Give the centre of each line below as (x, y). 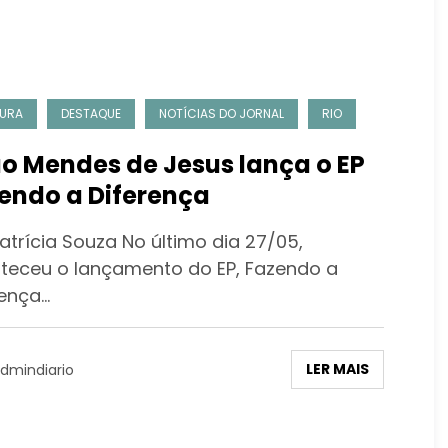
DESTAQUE (90, 114)
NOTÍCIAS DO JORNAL (221, 114)
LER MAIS (337, 369)
